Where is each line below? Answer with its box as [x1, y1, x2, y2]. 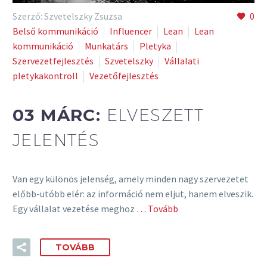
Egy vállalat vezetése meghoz [13, 202, 135, 215]
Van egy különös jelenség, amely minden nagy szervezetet [13, 172, 249, 185]
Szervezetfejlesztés [13, 55, 94, 67]
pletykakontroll [13, 70, 78, 82]
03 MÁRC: [13, 104, 107, 125]
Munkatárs [85, 40, 128, 52]
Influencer [110, 25, 152, 38]
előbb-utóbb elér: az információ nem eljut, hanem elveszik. [13, 187, 253, 200]
